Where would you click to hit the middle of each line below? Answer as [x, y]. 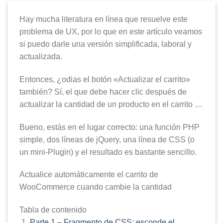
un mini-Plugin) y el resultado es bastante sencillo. [108, 152]
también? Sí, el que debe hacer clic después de [103, 92]
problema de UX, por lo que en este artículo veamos [111, 32]
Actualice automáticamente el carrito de [89, 175]
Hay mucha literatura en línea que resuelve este [104, 19]
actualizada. [41, 56]
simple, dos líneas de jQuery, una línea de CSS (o [107, 139]
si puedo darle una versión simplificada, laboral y [106, 44]
